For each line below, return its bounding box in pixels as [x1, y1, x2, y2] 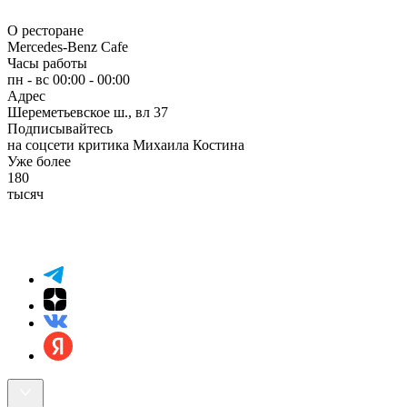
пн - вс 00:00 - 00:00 [7, 71, 130, 87]
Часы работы [7, 55, 87, 71]
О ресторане [7, 22, 84, 38]
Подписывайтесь [7, 120, 113, 136]
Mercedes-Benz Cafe [7, 38, 128, 55]
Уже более [7, 153, 71, 169]
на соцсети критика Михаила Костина [7, 136, 244, 153]
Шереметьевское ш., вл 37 [7, 104, 168, 120]
